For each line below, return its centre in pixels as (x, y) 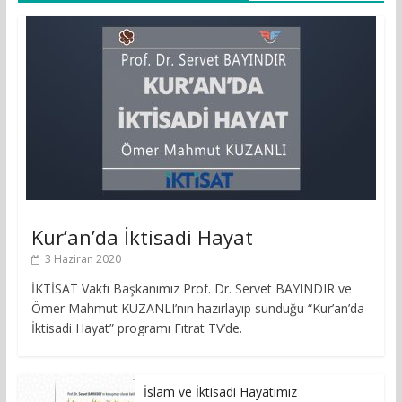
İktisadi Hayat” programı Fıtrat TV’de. (140, 328)
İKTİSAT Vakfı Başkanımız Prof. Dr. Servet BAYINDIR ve (191, 289)
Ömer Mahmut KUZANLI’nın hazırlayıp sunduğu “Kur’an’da (197, 309)
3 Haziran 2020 (83, 259)
